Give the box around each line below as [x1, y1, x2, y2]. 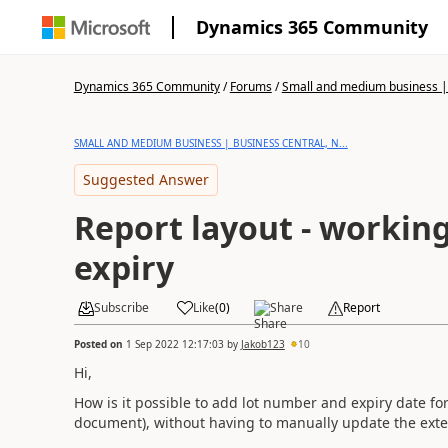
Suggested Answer [82, 170, 209, 189]
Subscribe [93, 299, 149, 316]
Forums [229, 78, 272, 95]
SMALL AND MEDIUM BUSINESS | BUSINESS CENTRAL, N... [73, 136, 348, 150]
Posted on [73, 336, 126, 351]
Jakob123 [240, 336, 285, 351]
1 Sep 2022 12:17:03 [125, 336, 224, 351]
